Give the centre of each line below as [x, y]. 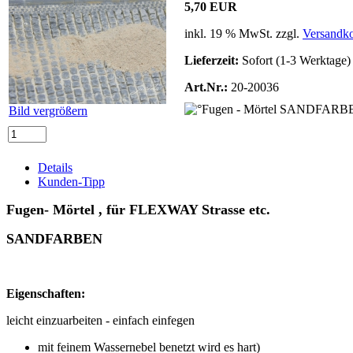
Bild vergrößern [48, 110]
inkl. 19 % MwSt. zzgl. [243, 33]
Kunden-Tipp [71, 181]
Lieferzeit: [212, 60]
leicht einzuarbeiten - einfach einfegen [100, 320]
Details [55, 167]
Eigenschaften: [46, 293]
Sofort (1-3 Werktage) [295, 60]
